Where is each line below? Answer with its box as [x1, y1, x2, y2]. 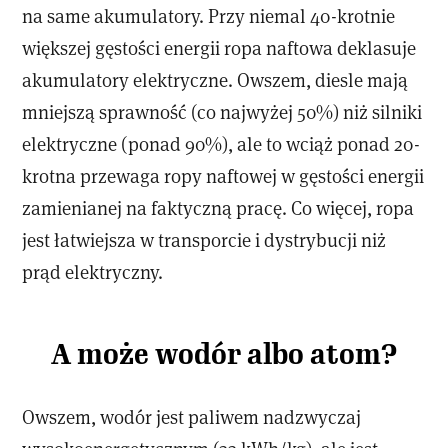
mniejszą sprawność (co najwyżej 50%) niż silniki [22, 98, 423, 124]
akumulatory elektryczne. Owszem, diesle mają [22, 66, 409, 92]
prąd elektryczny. [22, 258, 164, 284]
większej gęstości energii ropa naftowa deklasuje [22, 34, 417, 60]
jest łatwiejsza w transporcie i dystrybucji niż [22, 226, 387, 252]
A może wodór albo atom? [51, 336, 397, 372]
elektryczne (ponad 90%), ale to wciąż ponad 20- [22, 130, 421, 156]
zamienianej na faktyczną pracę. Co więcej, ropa [22, 194, 415, 220]
